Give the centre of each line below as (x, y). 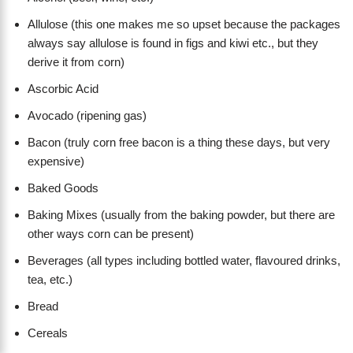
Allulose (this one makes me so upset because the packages (184, 24)
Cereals (48, 333)
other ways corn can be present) (111, 234)
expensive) (56, 162)
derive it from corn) (76, 62)
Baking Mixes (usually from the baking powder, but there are (181, 215)
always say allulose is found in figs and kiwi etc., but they (173, 43)
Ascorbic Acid (63, 89)
